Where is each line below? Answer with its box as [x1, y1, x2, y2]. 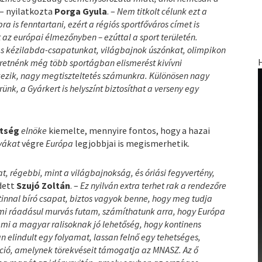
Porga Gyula [54, 5, 108, 17]
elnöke [21, 124, 49, 136]
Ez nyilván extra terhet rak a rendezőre [80, 179, 227, 191]
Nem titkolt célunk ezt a [117, 5, 208, 17]
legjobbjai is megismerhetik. [75, 137, 190, 149]
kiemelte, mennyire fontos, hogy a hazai [49, 124, 211, 136]
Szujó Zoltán [16, 179, 71, 191]
